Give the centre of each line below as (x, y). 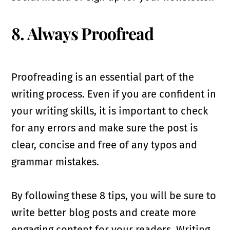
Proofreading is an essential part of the (103, 77)
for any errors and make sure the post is (105, 128)
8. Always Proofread (83, 33)
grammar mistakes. (55, 161)
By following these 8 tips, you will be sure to (114, 195)
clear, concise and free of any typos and (104, 145)
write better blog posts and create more (104, 212)
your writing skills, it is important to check (110, 111)
